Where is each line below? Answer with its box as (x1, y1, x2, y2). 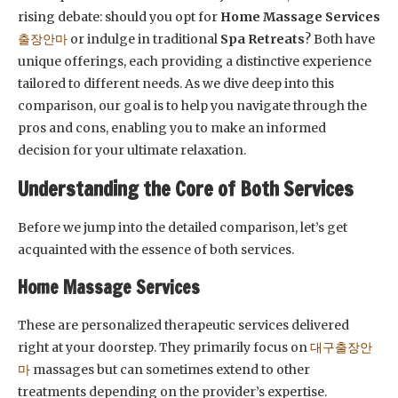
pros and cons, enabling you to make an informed (18, 120, 326, 136)
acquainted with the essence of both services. (18, 242, 294, 258)
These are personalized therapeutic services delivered (18, 317, 349, 333)
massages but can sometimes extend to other (33, 362, 310, 378)
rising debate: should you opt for (18, 9, 220, 25)
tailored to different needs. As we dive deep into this (18, 76, 334, 92)
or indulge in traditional (68, 31, 220, 47)
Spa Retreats (220, 31, 305, 47)
